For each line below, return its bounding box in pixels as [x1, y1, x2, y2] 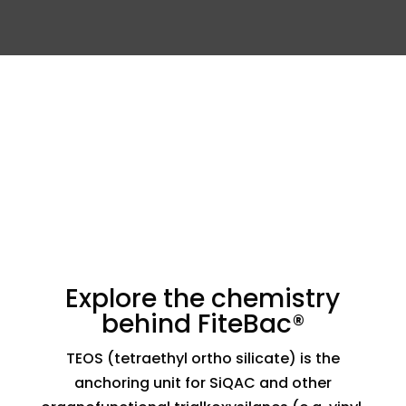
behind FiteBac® [101, 306, 304, 342]
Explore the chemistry [65, 281, 341, 316]
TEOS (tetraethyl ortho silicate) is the [65, 348, 340, 369]
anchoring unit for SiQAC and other [73, 372, 332, 393]
